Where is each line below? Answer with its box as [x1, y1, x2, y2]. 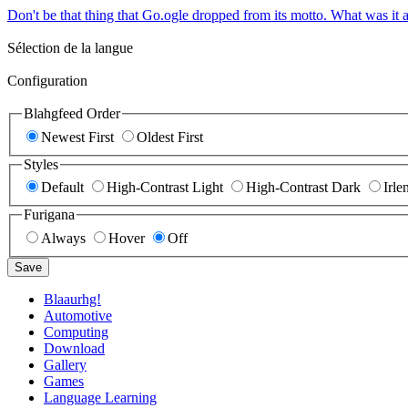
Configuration [7, 73, 87, 88]
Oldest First [137, 128, 203, 145]
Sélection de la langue [7, 40, 133, 56]
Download [44, 340, 105, 356]
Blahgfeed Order [24, 106, 120, 121]
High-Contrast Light [107, 179, 223, 196]
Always [41, 229, 86, 246]
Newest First [41, 128, 114, 145]
